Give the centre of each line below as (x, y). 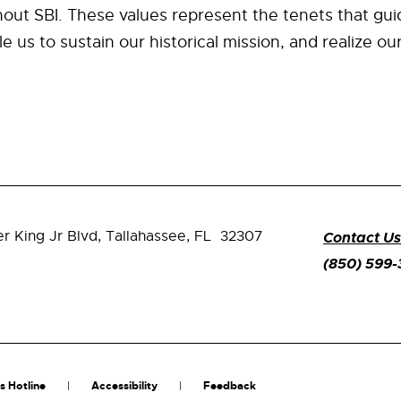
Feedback (230, 385)
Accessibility (124, 385)
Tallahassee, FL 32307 (184, 236)
